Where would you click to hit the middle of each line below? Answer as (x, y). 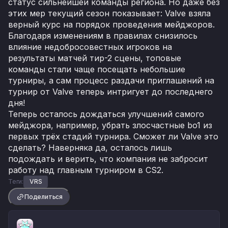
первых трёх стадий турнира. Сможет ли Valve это (113, 137)
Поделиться (44, 197)
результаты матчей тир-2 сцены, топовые (95, 58)
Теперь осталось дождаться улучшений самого (106, 114)
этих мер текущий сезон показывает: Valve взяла (109, 13)
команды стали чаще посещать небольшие (97, 69)
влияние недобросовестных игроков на (90, 47)
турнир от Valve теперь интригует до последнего (110, 92)
